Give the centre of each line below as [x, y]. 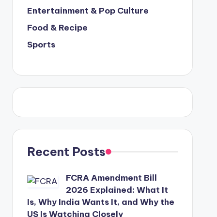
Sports [41, 45]
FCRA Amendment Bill [111, 178]
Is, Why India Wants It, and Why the [101, 202]
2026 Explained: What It [117, 190]
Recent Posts [66, 152]
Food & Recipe [57, 28]
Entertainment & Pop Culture [88, 11]
